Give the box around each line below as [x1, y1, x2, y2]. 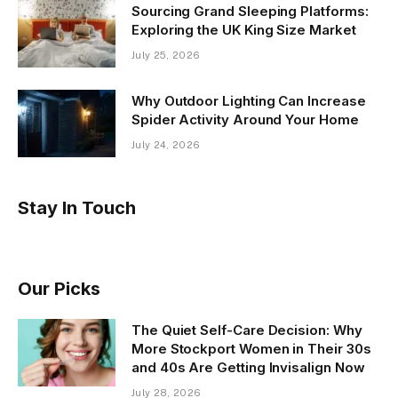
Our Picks [18, 278, 100, 300]
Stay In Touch [18, 197, 136, 219]
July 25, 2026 [131, 50, 201, 61]
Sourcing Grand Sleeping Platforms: [131, 3, 369, 20]
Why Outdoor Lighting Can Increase [131, 92, 366, 110]
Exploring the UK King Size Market [131, 21, 356, 39]
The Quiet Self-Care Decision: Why [131, 322, 362, 339]
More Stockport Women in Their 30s [131, 340, 371, 358]
